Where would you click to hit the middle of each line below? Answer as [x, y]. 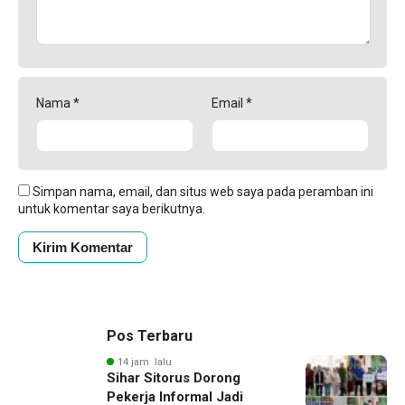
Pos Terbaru [150, 335]
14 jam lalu [145, 362]
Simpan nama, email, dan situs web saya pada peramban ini [203, 191]
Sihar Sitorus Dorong [174, 377]
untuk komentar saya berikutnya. [112, 208]
